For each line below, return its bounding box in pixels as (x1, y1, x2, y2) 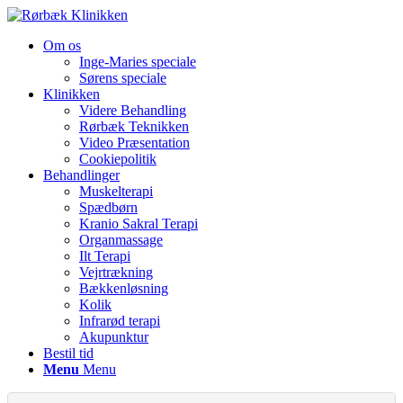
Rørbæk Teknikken (79, 119, 189, 134)
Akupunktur (79, 329, 148, 345)
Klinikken (43, 86, 100, 102)
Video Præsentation (79, 135, 190, 150)
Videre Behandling (79, 103, 186, 118)
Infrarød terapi (79, 313, 160, 328)
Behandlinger (43, 167, 120, 183)
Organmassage (79, 232, 163, 247)
